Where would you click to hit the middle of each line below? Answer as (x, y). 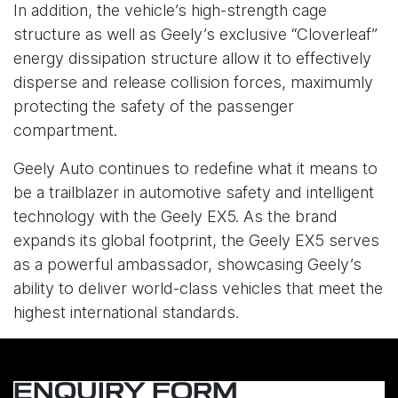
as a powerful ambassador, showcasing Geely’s (187, 265)
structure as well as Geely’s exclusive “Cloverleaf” (195, 35)
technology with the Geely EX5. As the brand (175, 217)
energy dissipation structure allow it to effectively (192, 59)
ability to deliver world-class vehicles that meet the (198, 289)
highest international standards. (126, 313)
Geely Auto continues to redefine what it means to (195, 169)
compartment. (65, 131)
